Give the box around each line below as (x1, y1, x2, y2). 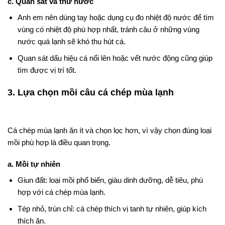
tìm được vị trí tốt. (17, 66, 76, 75)
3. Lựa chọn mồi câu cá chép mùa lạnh (8, 86, 174, 97)
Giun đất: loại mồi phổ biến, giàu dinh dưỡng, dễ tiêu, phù (17, 176, 203, 185)
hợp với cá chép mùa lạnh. (17, 188, 105, 197)
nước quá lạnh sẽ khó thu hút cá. (17, 37, 126, 46)
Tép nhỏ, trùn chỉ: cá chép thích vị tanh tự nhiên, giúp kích (17, 204, 206, 213)
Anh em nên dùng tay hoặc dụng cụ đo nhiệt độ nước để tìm (17, 13, 214, 22)
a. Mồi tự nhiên (8, 160, 60, 169)
